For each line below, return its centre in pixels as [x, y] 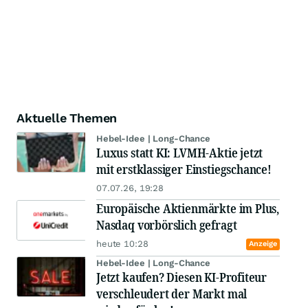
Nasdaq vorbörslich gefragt [167, 225]
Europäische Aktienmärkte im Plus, [188, 209]
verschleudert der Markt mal [172, 294]
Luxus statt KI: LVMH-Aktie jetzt [180, 153]
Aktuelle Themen [67, 118]
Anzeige [263, 244]
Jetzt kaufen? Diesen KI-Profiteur [182, 277]
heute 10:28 [122, 244]
